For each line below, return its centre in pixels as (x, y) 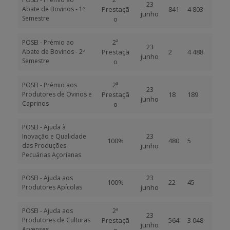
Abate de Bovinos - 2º (53, 52)
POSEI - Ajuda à (44, 127)
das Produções (44, 146)
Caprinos (35, 103)
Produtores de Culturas (56, 220)
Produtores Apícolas (52, 187)
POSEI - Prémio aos (50, 85)
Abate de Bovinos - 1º (53, 9)
